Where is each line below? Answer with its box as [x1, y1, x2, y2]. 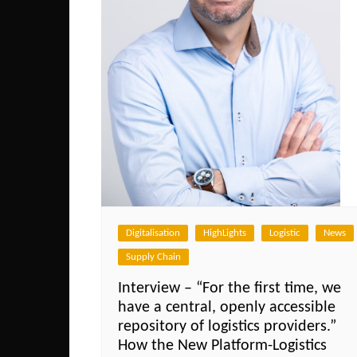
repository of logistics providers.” [118, 318, 336, 335]
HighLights [203, 227, 246, 238]
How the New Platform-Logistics [118, 337, 327, 354]
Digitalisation [126, 227, 180, 238]
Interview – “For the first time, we [118, 280, 341, 296]
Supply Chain [126, 251, 181, 262]
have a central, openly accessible [118, 299, 335, 316]
